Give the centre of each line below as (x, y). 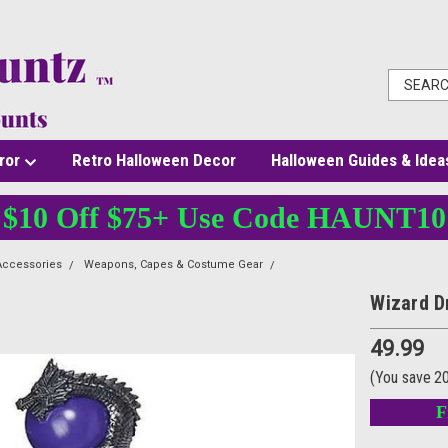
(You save (401, 377)
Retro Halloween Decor (153, 160)
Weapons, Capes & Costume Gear (173, 264)
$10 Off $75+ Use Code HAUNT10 (224, 217)
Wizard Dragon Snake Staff (355, 264)
